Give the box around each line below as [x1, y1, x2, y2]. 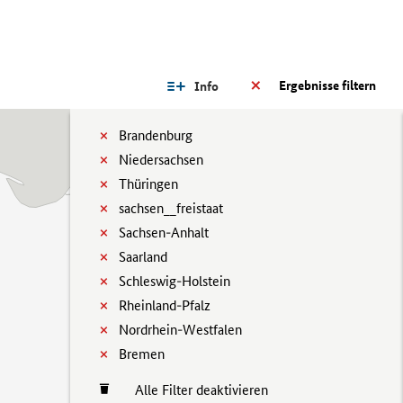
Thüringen [119, 175, 178, 193]
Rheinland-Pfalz [119, 297, 210, 314]
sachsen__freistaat [119, 200, 223, 217]
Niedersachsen [119, 151, 203, 168]
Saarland [119, 248, 167, 265]
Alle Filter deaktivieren [117, 381, 268, 399]
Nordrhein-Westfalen [119, 321, 242, 338]
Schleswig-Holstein [119, 273, 230, 290]
